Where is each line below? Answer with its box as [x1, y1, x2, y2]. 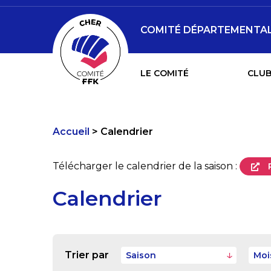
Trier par [65, 249, 109, 261]
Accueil [53, 126, 90, 137]
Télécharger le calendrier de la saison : [53, 160, 240, 172]
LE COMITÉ [140, 68, 189, 79]
